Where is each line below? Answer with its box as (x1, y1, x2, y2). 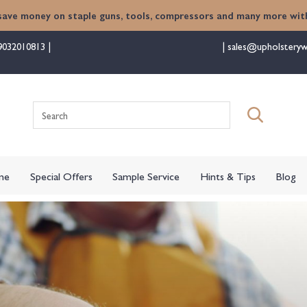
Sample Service (112, 168, 180, 184)
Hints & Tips (199, 168, 256, 184)
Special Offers (29, 168, 93, 184)
